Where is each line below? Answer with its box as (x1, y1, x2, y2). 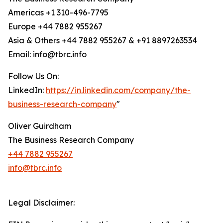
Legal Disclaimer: (8, 198, 75, 208)
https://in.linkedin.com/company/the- (46, 85, 191, 96)
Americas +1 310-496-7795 (8, 7, 109, 18)
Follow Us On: (8, 71, 59, 82)
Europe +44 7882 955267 (8, 21, 103, 32)
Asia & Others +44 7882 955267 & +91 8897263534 (8, 35, 197, 46)
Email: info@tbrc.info (8, 49, 87, 60)
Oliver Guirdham (8, 121, 71, 131)
